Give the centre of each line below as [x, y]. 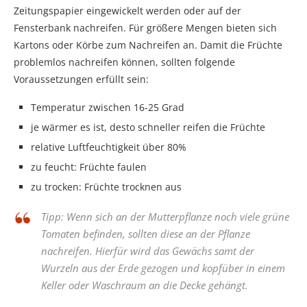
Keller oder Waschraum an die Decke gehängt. [145, 285]
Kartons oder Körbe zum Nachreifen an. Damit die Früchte [148, 45]
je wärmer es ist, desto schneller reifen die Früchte [148, 127]
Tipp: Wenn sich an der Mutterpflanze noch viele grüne [165, 216]
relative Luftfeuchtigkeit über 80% [109, 147]
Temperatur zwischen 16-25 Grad [108, 107]
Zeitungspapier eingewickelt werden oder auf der [127, 10]
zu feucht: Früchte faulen [89, 167]
